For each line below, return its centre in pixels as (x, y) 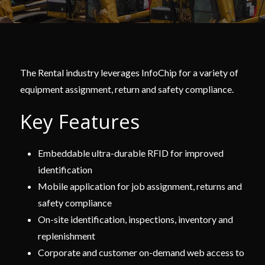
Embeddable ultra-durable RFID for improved (131, 153)
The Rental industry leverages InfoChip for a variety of (129, 72)
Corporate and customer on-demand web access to (141, 252)
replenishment (67, 235)
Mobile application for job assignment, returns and (140, 186)
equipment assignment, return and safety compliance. (127, 89)
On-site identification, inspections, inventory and (135, 219)
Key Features (80, 121)
